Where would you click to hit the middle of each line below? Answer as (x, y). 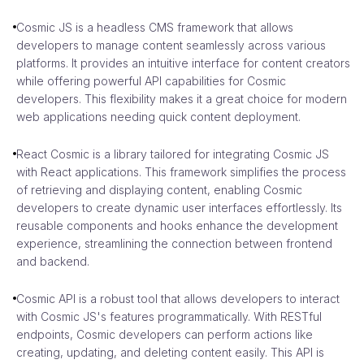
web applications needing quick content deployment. (158, 116)
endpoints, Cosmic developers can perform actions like (165, 334)
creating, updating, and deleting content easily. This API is (170, 352)
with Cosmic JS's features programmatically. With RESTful (169, 316)
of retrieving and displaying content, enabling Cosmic (159, 189)
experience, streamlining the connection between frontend (174, 243)
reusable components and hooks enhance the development (177, 225)
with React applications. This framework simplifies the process (181, 171)
